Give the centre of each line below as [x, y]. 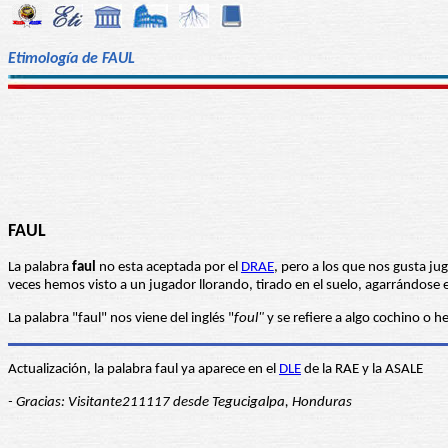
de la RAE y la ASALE [362, 370]
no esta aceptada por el [168, 268]
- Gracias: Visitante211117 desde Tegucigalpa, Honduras [180, 403]
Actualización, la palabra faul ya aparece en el [143, 370]
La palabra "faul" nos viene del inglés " [121, 319]
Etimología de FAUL [71, 58]
